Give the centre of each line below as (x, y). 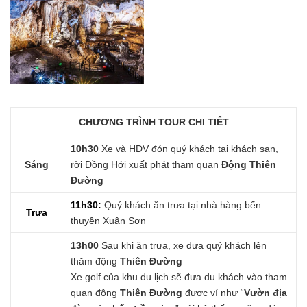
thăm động (96, 261)
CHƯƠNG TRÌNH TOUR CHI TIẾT (153, 122)
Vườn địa (266, 293)
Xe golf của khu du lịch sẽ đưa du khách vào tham (179, 277)
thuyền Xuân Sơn (109, 221)
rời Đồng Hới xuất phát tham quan (146, 165)
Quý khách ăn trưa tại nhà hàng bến (183, 205)
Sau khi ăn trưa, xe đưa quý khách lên (183, 246)
